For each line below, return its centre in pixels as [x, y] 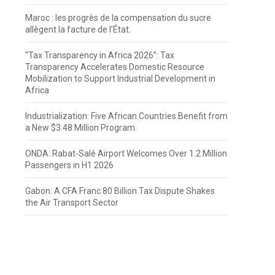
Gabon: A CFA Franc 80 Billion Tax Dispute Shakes [120, 191]
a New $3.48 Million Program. [81, 128]
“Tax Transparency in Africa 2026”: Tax [100, 56]
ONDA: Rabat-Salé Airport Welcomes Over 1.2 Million [126, 154]
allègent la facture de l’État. [78, 30]
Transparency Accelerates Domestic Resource [115, 67]
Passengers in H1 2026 [70, 165]
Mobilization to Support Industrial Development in [121, 79]
